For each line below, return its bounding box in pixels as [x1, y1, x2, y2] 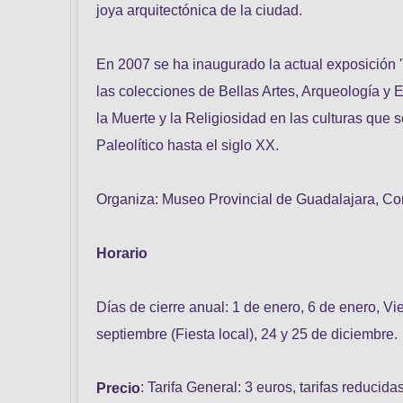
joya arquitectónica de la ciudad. [96, 2, 302, 18]
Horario [96, 245, 148, 261]
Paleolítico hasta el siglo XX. [96, 137, 279, 153]
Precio [96, 380, 140, 396]
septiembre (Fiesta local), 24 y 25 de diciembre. [96, 326, 398, 342]
